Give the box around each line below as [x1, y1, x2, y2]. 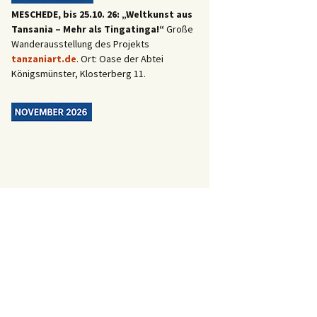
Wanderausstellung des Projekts [11, 37, 149, 50]
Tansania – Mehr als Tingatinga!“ [11, 22, 166, 35]
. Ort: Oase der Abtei [76, 52, 163, 65]
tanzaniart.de [11, 52, 76, 65]
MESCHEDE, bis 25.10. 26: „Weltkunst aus [11, 7, 192, 21]
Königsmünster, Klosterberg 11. [11, 67, 146, 80]
